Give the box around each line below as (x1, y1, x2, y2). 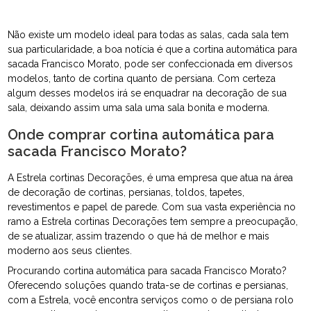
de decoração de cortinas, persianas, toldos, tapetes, (8, 187, 245, 199)
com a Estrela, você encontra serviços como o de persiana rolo (8, 294, 294, 306)
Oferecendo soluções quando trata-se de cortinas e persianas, (8, 280, 289, 292)
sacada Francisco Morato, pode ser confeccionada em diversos (8, 58, 294, 70)
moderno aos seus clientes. (8, 245, 133, 257)
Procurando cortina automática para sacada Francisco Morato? (8, 265, 287, 277)
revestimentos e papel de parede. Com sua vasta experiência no (8, 201, 296, 213)
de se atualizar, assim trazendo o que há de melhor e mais (8, 230, 270, 242)
